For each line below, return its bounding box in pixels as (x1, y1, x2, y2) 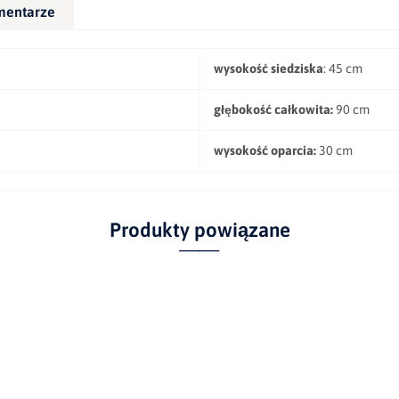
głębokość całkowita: (214, 102, 333, 117)
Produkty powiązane (109, 217, 290, 241)
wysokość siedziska (214, 61, 323, 76)
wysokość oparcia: (214, 142, 316, 158)
